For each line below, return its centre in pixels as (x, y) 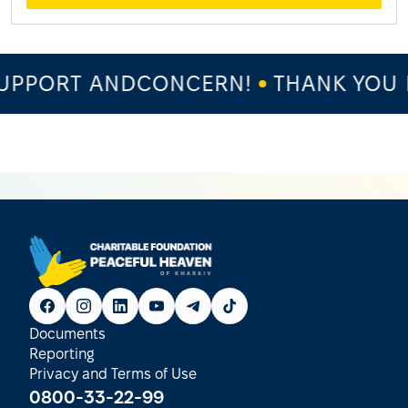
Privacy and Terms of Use (113, 373)
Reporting (61, 353)
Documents (67, 333)
